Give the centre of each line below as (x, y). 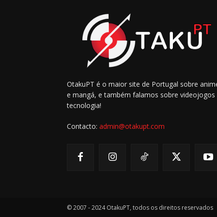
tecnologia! (84, 105)
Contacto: (83, 126)
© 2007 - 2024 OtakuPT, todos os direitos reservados (140, 207)
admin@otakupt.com (132, 126)
